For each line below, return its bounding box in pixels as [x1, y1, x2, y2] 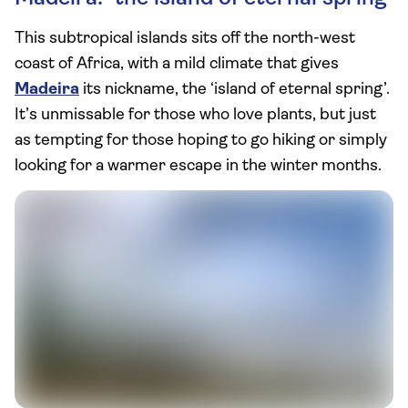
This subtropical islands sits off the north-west [15, 30, 355, 47]
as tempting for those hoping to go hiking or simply [15, 132, 387, 149]
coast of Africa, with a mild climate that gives [15, 56, 339, 73]
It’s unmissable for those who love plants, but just [15, 107, 376, 124]
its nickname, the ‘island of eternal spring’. [79, 81, 390, 98]
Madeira [15, 81, 79, 98]
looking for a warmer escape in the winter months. [15, 158, 382, 175]
